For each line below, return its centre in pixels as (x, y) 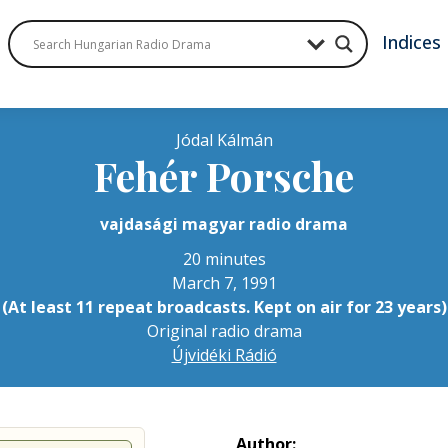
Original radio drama (224, 331)
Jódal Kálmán (224, 140)
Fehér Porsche (224, 175)
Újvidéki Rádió (224, 355)
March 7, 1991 (224, 283)
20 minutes (224, 259)
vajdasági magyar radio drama (224, 224)
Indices (412, 42)
